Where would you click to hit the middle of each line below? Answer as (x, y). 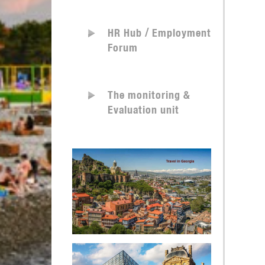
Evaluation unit (143, 111)
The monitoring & (149, 96)
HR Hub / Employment (159, 34)
